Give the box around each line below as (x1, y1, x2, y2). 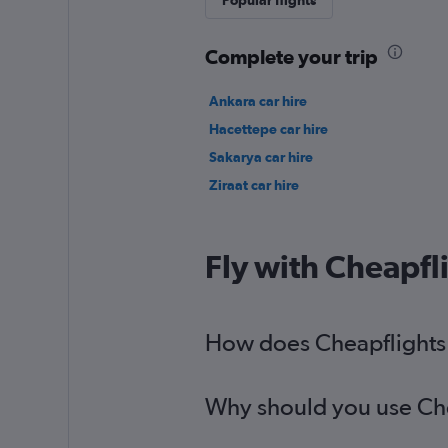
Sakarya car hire (208, 149, 313, 165)
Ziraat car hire (208, 177, 299, 193)
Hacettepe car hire (208, 121, 328, 137)
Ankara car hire (208, 93, 307, 109)
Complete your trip (204, 45, 378, 68)
